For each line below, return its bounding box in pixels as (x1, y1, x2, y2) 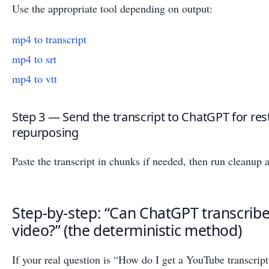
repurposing (12, 124, 79, 141)
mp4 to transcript (12, 32, 86, 47)
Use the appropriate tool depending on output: (12, 1, 213, 16)
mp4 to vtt (12, 71, 57, 86)
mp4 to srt (12, 52, 56, 67)
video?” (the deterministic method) (12, 219, 242, 240)
